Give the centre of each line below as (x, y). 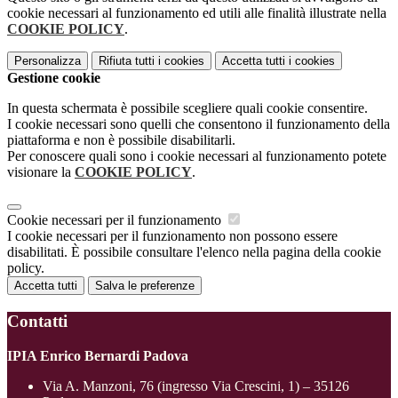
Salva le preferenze (145, 286)
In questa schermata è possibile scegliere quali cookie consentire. (187, 108)
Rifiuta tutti (127, 61)
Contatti (37, 321)
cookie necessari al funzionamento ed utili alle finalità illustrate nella (197, 13)
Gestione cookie (54, 78)
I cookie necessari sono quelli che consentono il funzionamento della (199, 124)
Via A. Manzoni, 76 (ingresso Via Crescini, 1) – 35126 (196, 386)
